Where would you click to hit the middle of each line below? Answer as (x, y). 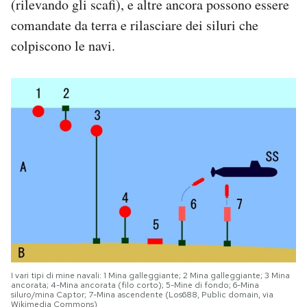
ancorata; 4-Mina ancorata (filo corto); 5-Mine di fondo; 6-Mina (135, 285)
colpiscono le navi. (63, 45)
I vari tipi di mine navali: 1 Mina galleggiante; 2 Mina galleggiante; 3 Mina (150, 275)
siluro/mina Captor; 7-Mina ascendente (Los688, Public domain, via (142, 294)
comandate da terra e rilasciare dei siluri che (135, 25)
